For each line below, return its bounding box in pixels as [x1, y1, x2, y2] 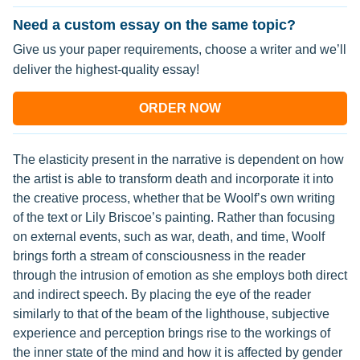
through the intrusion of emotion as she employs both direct [13, 268, 347, 282]
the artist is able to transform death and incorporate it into [13, 172, 333, 186]
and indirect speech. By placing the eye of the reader [13, 288, 311, 301]
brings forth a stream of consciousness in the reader [13, 249, 305, 263]
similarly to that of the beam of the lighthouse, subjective [13, 307, 329, 321]
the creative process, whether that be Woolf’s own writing [13, 191, 335, 205]
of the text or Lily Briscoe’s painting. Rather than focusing [13, 211, 335, 224]
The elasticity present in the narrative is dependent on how [13, 153, 344, 166]
